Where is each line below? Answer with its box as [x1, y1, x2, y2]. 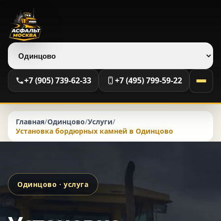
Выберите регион [7, 6, 75, 17]
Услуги [88, 117, 112, 126]
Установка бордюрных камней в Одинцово [16, 126, 173, 136]
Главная [16, 117, 44, 126]
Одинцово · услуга [17, 180, 89, 189]
